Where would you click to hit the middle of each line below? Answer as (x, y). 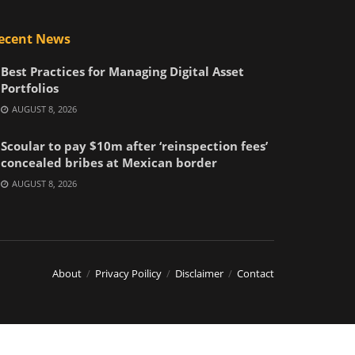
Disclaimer (199, 273)
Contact (256, 273)
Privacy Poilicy (128, 273)
